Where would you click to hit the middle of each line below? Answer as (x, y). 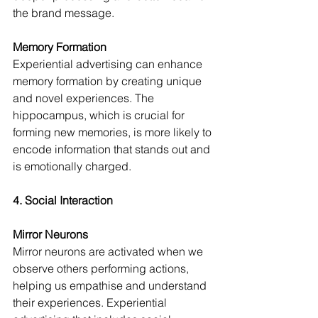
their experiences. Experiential (91, 303)
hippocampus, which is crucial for (100, 115)
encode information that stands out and (113, 149)
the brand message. (64, 13)
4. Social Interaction (63, 201)
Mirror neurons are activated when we (109, 252)
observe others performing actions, (102, 269)
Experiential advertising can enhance (109, 64)
